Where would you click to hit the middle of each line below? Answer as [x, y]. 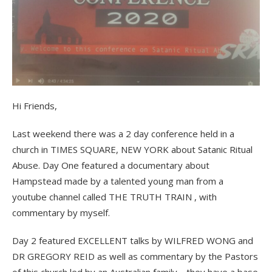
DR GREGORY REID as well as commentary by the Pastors [135, 256]
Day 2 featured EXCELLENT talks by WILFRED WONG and [133, 240]
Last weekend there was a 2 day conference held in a [123, 133]
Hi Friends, [35, 105]
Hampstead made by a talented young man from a [118, 181]
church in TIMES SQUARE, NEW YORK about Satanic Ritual [132, 149]
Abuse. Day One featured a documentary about [111, 165]
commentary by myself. [61, 212]
